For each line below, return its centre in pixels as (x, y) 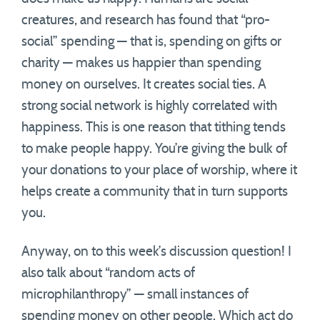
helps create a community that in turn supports (155, 192)
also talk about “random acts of (108, 273)
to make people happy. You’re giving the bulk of (154, 149)
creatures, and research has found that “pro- (146, 20)
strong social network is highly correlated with (149, 106)
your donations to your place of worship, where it (159, 170)
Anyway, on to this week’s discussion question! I (156, 252)
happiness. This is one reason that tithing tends (154, 127)
